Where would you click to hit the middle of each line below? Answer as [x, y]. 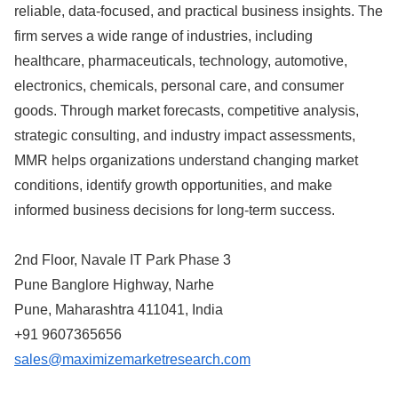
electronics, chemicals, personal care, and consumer [179, 85]
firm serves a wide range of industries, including [163, 36]
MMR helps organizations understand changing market [186, 160]
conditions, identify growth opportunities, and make [173, 185]
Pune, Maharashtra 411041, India [119, 310]
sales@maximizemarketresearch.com [132, 360]
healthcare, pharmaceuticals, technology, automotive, [181, 60]
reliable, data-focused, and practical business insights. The [199, 11]
